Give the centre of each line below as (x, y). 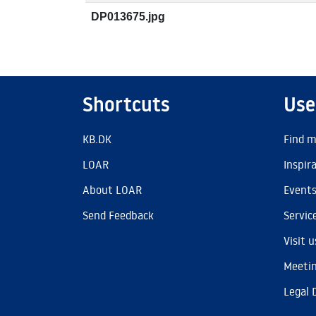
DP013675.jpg (128, 17)
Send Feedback (118, 215)
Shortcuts (126, 104)
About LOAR (112, 190)
